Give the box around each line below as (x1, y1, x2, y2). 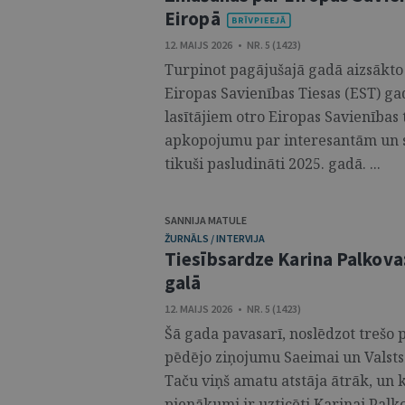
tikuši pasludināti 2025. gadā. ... (165, 154, 381, 174)
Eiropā (165, 6, 221, 31)
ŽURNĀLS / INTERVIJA (165, 231, 265, 245)
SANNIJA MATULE (165, 213, 247, 227)
